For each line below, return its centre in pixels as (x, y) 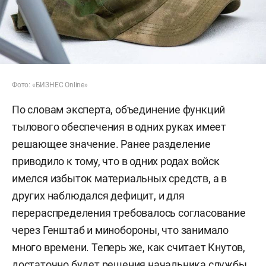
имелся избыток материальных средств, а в (119, 179)
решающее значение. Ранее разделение (111, 144)
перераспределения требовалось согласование (129, 213)
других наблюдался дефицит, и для (98, 196)
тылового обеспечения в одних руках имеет (119, 127)
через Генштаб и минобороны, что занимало (120, 230)
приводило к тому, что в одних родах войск (116, 161)
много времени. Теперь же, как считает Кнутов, (129, 248)
